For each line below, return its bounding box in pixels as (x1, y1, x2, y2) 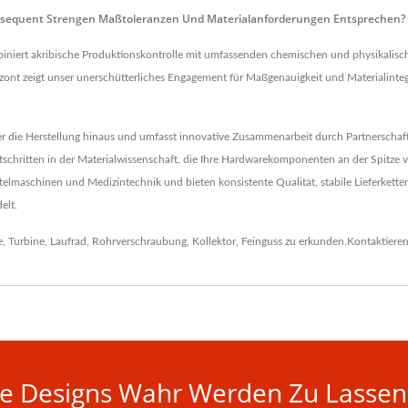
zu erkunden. (282, 236, 347, 248)
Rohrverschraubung (92, 236, 187, 248)
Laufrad (50, 236, 87, 248)
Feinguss (241, 236, 282, 248)
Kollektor (192, 236, 236, 248)
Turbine (8, 236, 45, 248)
